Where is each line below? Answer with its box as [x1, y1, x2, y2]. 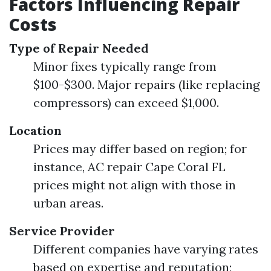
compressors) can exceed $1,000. [33, 95, 219, 110]
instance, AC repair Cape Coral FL [33, 159, 226, 174]
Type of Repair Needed [9, 41, 149, 56]
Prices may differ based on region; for [33, 141, 247, 156]
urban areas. [33, 195, 103, 211]
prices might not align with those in [33, 177, 236, 192]
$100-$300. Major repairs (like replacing [33, 77, 260, 92]
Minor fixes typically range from [33, 59, 217, 74]
